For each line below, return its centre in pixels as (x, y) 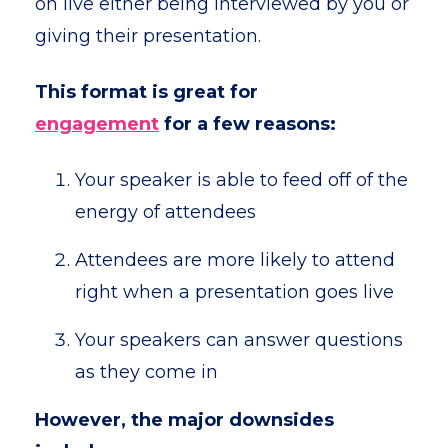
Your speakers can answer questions (239, 340)
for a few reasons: (247, 124)
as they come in (146, 372)
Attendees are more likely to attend (235, 260)
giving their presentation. (148, 36)
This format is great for (146, 92)
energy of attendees (165, 212)
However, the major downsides (184, 420)
